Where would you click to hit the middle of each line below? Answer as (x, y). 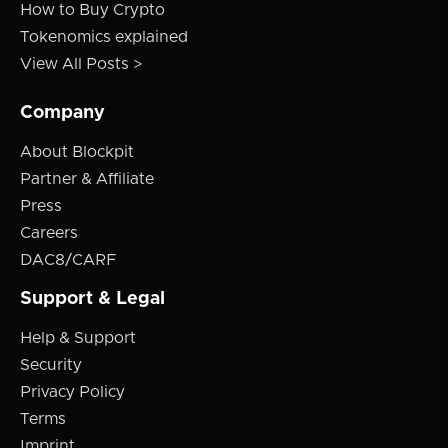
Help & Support (78, 338)
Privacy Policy (72, 392)
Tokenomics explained (104, 37)
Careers (49, 233)
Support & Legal (92, 299)
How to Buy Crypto (92, 10)
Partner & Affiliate (87, 179)
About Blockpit (77, 152)
